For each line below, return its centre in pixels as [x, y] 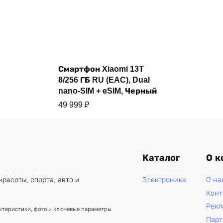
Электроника [164, 179]
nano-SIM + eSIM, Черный [107, 91]
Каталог [161, 158]
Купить [111, 67]
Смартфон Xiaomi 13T [101, 69]
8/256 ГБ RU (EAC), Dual [104, 80]
